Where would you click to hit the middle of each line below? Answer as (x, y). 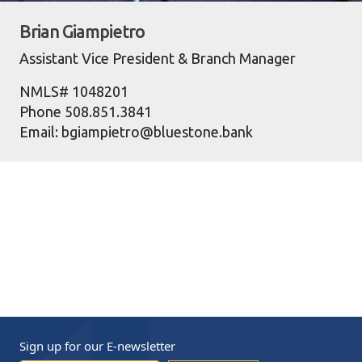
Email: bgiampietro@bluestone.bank (136, 131)
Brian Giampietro (82, 31)
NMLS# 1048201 (74, 91)
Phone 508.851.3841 (86, 111)
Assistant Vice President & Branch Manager (158, 58)
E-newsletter (139, 345)
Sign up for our (61, 345)
